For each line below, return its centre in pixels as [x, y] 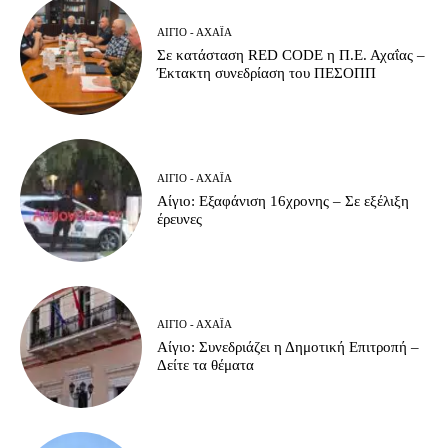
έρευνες [180, 219]
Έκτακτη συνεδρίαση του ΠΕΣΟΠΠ [267, 72]
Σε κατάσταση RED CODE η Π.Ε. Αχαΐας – [291, 54]
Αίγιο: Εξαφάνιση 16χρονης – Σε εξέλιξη [283, 201]
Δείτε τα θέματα [206, 365]
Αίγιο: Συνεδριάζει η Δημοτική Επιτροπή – [288, 347]
